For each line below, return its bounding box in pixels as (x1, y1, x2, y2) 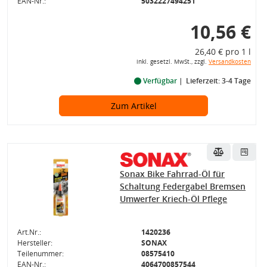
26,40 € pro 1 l (194, 46, 251, 57)
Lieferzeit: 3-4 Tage (185, 76, 251, 86)
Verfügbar (141, 76, 179, 86)
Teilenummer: (17, 248, 64, 259)
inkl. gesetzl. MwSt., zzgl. (136, 58, 209, 66)
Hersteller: (17, 237, 52, 248)
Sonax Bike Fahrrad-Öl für (120, 167, 225, 179)
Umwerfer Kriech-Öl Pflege (120, 193, 228, 204)
